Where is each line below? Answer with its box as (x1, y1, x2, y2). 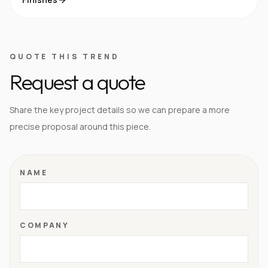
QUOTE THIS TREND (10, 51, 120, 62)
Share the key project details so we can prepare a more (10, 104, 230, 115)
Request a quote (10, 68, 145, 95)
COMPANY (20, 220, 69, 230)
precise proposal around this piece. (10, 121, 151, 132)
